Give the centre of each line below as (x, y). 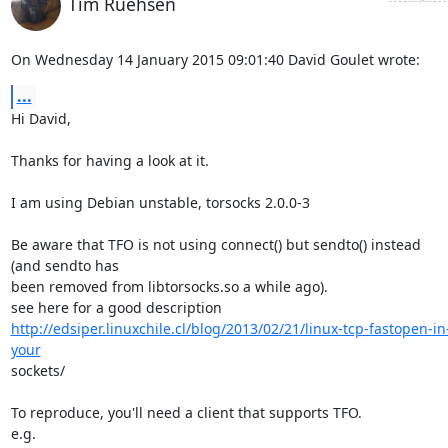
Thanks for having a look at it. (109, 160)
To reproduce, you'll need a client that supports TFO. (186, 412)
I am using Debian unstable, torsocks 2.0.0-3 (160, 202)
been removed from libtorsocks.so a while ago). (169, 286)
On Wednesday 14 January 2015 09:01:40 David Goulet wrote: (215, 59)
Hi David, (40, 118)
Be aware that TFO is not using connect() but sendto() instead (215, 244)
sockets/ (37, 370)
